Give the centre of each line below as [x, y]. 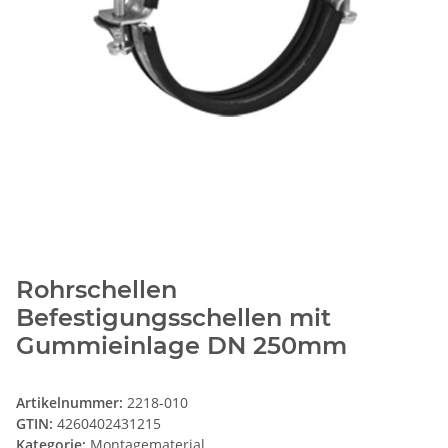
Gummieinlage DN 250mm [181, 346]
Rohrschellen [96, 290]
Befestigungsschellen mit [173, 318]
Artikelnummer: [71, 403]
